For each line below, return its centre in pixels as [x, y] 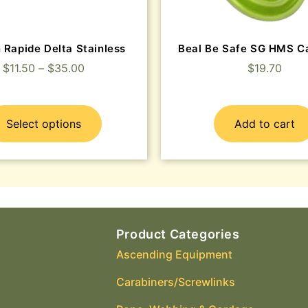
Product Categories [178, 234]
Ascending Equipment [174, 255]
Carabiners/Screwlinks [175, 282]
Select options [44, 124]
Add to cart [264, 124]
